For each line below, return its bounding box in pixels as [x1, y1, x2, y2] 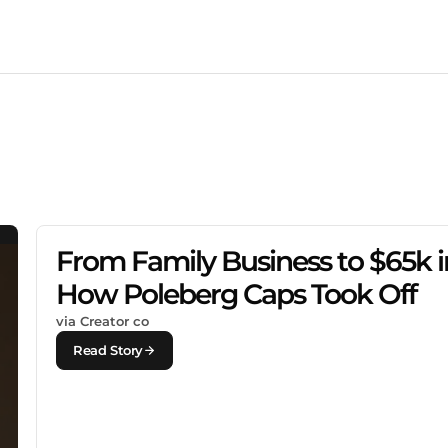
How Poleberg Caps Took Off [56, 276, 417, 311]
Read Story [73, 341, 143, 358]
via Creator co [56, 312, 150, 329]
